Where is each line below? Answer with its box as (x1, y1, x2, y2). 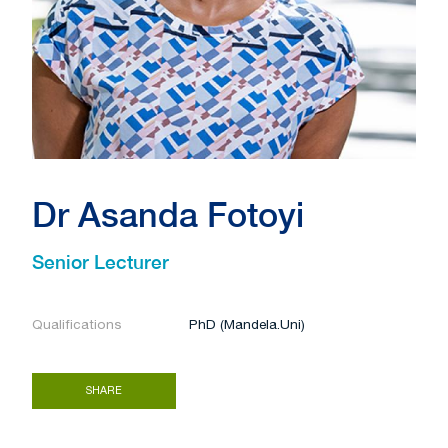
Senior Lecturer (32, 250, 169, 273)
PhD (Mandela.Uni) (189, 316, 306, 333)
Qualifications (32, 316, 122, 333)
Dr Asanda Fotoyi (32, 194, 304, 234)
